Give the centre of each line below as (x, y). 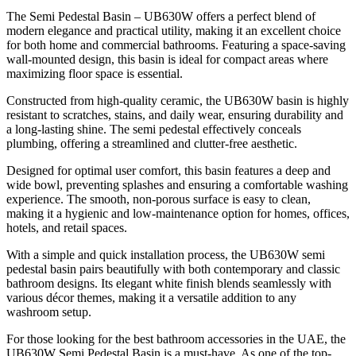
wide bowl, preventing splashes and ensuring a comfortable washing (177, 184)
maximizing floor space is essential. (95, 73)
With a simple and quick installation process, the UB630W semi (166, 254)
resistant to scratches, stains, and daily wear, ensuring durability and (175, 114)
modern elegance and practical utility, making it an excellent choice (174, 30)
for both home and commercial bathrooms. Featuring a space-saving (176, 44)
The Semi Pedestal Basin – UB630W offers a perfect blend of (161, 16)
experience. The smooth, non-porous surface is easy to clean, (159, 199)
